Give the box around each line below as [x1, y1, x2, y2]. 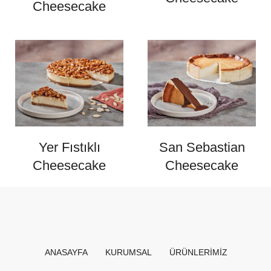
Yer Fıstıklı [38, 139, 100, 155]
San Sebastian [158, 139, 245, 155]
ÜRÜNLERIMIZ [169, 247, 227, 257]
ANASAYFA [44, 247, 88, 257]
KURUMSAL [105, 247, 152, 257]
